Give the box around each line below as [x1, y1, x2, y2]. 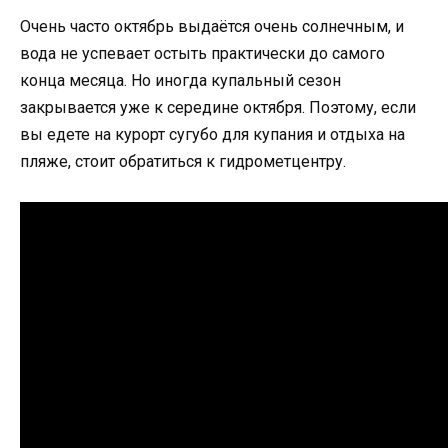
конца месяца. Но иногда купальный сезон [20, 70, 341, 90]
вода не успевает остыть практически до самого [20, 43, 385, 63]
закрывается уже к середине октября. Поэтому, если [20, 97, 416, 117]
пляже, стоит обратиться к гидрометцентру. [20, 151, 346, 171]
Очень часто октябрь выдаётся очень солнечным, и [20, 16, 404, 36]
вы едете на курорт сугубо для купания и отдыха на [20, 124, 405, 144]
